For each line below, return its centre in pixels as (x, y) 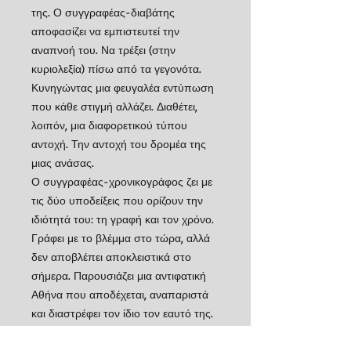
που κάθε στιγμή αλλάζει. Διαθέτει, (114, 106)
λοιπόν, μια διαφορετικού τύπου (109, 125)
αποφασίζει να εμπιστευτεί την (105, 31)
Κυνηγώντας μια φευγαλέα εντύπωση (123, 87)
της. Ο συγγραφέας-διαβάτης (103, 12)
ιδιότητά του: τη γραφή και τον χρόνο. (123, 219)
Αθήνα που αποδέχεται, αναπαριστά (120, 294)
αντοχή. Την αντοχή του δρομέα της (119, 144)
